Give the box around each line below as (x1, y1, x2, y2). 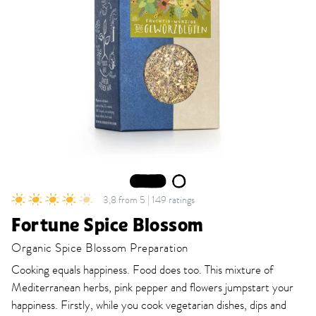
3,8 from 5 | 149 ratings (103, 193, 195, 207)
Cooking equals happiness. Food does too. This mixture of (11, 262, 273, 279)
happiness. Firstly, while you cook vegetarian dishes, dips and (11, 297, 286, 314)
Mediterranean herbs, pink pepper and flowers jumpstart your (11, 279, 293, 296)
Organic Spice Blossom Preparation (11, 240, 188, 257)
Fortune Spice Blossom (11, 216, 204, 236)
